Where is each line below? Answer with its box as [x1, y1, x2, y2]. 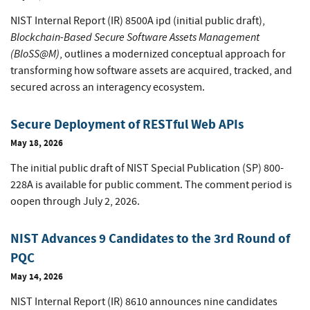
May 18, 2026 [10, 137, 63, 149]
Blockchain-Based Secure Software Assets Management [10, 30, 259, 45]
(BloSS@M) [10, 46, 60, 62]
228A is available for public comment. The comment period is [10, 178, 292, 192]
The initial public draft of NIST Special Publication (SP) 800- [10, 161, 284, 176]
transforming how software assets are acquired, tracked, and [10, 64, 292, 78]
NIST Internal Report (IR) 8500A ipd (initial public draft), [10, 14, 265, 28]
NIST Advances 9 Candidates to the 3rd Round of [10, 230, 290, 248]
